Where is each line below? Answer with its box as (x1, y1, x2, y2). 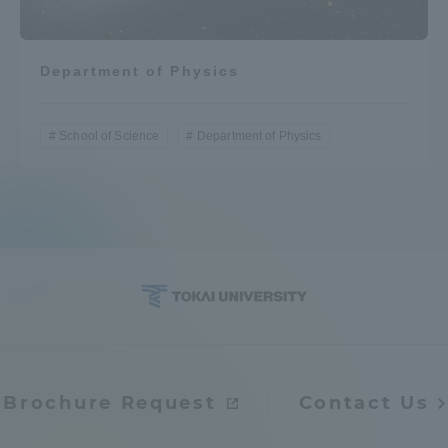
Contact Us (298, 392, 430, 415)
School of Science (59, 129, 160, 144)
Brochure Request (3, 392, 217, 415)
